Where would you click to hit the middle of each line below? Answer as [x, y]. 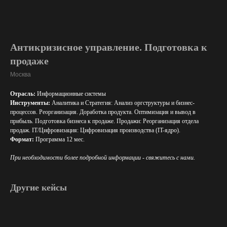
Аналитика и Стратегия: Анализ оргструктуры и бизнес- [122, 103]
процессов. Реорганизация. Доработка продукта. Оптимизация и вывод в [103, 112]
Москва [21, 74]
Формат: [22, 139]
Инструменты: [30, 103]
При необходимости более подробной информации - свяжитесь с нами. [103, 158]
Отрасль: [24, 94]
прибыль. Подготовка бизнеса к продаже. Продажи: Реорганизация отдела [104, 121]
